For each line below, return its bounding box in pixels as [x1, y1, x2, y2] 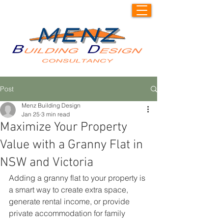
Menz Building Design [22, 102, 81, 109]
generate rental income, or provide [9, 196, 132, 206]
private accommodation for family [9, 208, 127, 218]
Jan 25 [22, 110, 40, 118]
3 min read [41, 110, 70, 118]
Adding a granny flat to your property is [9, 173, 147, 183]
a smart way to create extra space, [9, 185, 130, 194]
